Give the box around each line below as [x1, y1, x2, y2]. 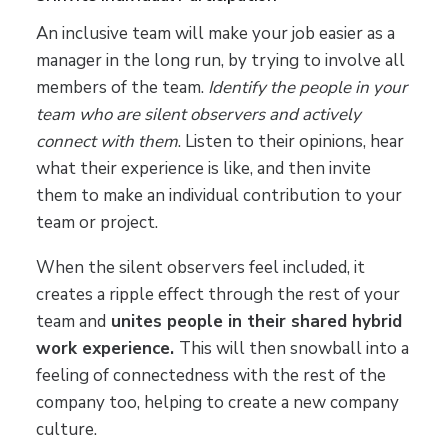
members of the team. [35, 76, 208, 100]
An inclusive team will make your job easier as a [35, 22, 395, 46]
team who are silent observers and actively [35, 103, 361, 127]
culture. [35, 418, 97, 442]
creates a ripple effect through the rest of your [35, 283, 400, 307]
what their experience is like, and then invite [35, 157, 371, 181]
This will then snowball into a [178, 337, 409, 361]
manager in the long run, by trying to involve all [35, 49, 405, 73]
